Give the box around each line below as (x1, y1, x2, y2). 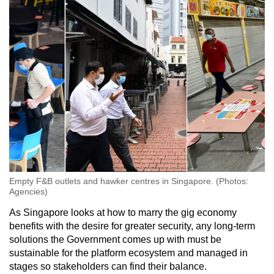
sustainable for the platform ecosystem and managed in (9, 248, 248, 259)
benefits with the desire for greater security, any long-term (9, 221, 255, 232)
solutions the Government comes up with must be (9, 234, 221, 245)
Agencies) (9, 187, 48, 197)
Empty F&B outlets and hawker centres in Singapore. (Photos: (9, 176, 248, 187)
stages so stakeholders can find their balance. (9, 261, 207, 272)
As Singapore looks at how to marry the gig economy (9, 207, 237, 218)
